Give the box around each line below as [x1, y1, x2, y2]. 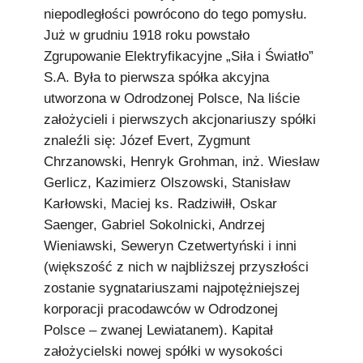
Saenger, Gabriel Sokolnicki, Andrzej [44, 217, 265, 233]
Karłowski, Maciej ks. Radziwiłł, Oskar [44, 196, 277, 211]
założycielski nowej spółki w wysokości [44, 344, 283, 359]
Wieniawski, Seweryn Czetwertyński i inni [44, 238, 297, 254]
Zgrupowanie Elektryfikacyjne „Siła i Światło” [44, 49, 314, 64]
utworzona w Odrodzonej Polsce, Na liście [44, 91, 300, 106]
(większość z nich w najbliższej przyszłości [44, 259, 309, 275]
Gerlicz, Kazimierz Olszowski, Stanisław [44, 175, 290, 190]
